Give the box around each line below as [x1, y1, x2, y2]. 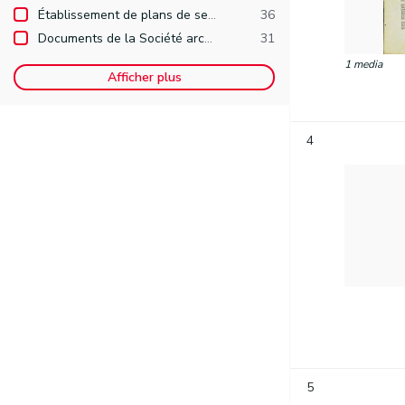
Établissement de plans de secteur [38, 6, 208, 24]
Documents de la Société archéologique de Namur [38, 30, 204, 47]
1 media [344, 57, 382, 71]
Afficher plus [107, 69, 182, 86]
